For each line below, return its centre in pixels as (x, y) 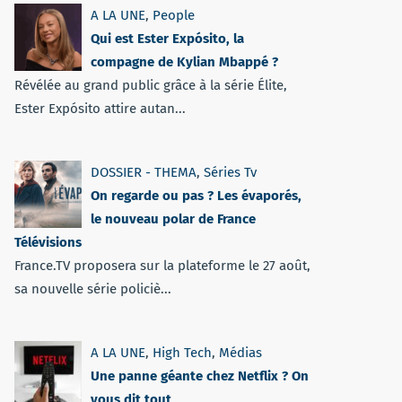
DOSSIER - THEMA (144, 172)
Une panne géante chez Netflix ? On (200, 376)
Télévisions (48, 242)
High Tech (182, 353)
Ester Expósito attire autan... (100, 109)
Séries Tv (230, 172)
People (174, 15)
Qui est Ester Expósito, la (167, 39)
